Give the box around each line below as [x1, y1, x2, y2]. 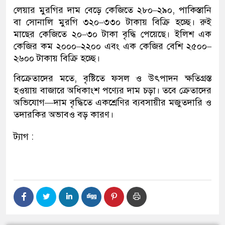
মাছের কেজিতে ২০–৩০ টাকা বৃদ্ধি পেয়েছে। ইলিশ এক [14, 29, 211, 40]
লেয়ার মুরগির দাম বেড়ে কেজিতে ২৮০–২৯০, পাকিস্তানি [14, 5, 211, 16]
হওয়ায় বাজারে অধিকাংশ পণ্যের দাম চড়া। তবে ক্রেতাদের [14, 85, 211, 96]
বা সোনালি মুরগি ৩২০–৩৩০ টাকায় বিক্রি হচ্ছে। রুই [14, 17, 211, 28]
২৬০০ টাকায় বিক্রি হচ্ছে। [14, 53, 100, 64]
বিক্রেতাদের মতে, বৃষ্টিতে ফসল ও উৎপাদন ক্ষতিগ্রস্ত [14, 73, 211, 84]
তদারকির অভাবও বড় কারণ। [14, 109, 114, 121]
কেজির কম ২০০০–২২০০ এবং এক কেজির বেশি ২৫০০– [14, 41, 211, 52]
